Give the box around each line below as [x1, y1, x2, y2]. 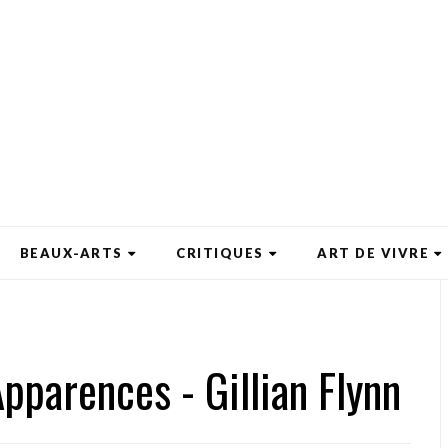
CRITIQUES [176, 245, 264, 261]
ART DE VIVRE [317, 245, 429, 261]
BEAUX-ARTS [19, 245, 123, 261]
